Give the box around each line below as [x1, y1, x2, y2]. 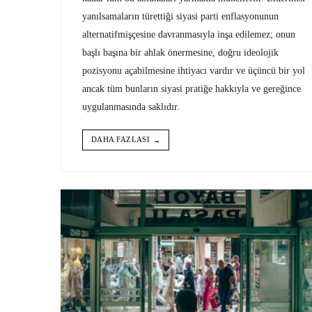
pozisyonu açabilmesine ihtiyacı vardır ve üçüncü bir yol [82, 64, 305, 76]
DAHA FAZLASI [91, 134, 150, 143]
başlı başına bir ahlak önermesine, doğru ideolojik [82, 46, 279, 58]
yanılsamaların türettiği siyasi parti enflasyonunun [82, 10, 279, 22]
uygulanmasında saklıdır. [82, 100, 185, 112]
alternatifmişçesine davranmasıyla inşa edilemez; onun [82, 28, 295, 40]
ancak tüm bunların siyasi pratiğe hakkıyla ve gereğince [82, 82, 301, 94]
